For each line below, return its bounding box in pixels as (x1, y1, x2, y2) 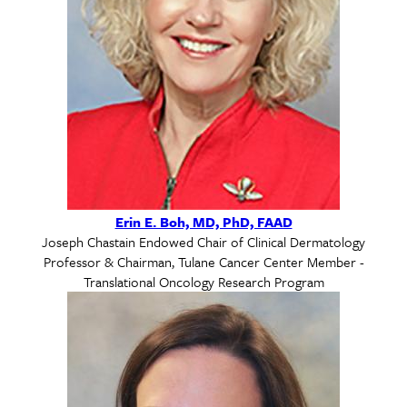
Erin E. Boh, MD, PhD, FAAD (114, 211, 293, 232)
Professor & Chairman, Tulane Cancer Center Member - (43, 251, 364, 272)
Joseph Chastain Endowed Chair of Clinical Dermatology (42, 231, 365, 252)
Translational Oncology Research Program (83, 271, 324, 292)
